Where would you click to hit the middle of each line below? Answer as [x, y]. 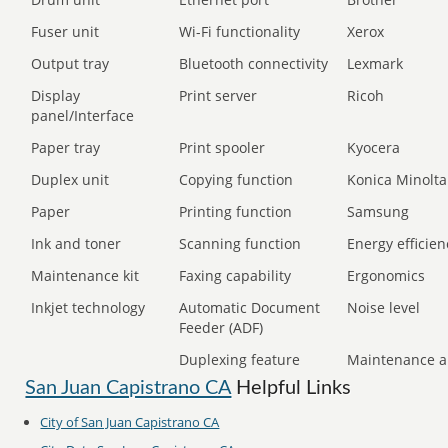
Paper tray [66, 147]
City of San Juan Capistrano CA [130, 422]
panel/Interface [83, 115]
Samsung [378, 211]
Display [56, 95]
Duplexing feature [240, 359]
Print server [218, 95]
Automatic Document [250, 307]
